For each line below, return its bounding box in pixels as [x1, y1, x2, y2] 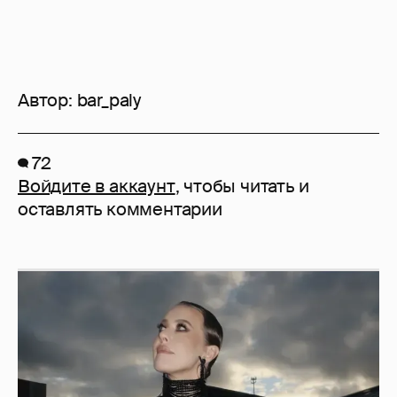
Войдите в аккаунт [18, 175, 175, 198]
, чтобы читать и [175, 175, 309, 198]
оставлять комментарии [18, 198, 222, 222]
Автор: [18, 89, 77, 113]
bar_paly [76, 89, 142, 113]
